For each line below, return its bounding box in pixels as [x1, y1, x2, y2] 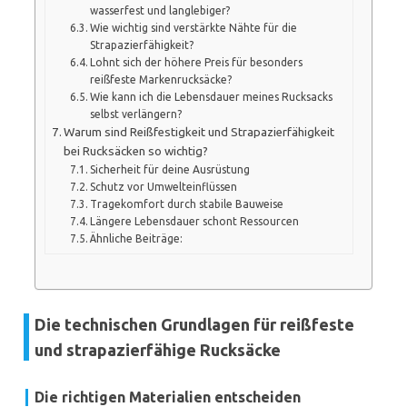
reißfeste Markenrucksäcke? [90, 73, 233, 85]
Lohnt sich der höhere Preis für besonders [90, 55, 303, 68]
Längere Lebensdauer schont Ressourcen [90, 214, 300, 227]
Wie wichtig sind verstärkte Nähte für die [90, 21, 298, 34]
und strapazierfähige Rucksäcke [35, 341, 281, 359]
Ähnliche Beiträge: [90, 232, 184, 244]
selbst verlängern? [90, 107, 183, 120]
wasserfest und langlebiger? [90, 4, 231, 16]
